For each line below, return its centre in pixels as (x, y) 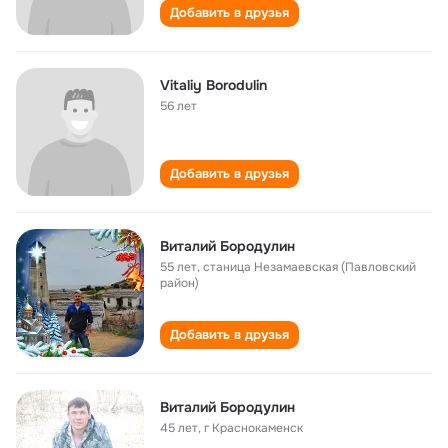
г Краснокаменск (253, 428)
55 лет (178, 267)
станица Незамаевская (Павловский (309, 267)
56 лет (178, 106)
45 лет (179, 428)
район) (179, 283)
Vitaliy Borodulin (213, 85)
